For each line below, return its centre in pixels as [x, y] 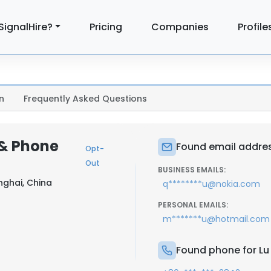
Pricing [106, 27]
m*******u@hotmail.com [216, 219]
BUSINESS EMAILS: [192, 170]
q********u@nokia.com [211, 184]
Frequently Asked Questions [85, 99]
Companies [180, 27]
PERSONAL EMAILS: [193, 205]
